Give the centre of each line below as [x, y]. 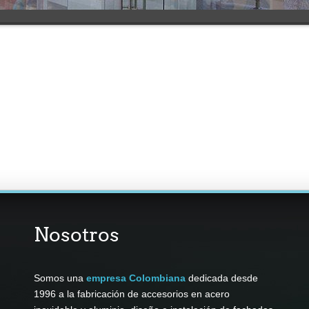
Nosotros [77, 235]
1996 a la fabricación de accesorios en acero [132, 294]
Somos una [60, 278]
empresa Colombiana [136, 278]
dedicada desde [222, 278]
